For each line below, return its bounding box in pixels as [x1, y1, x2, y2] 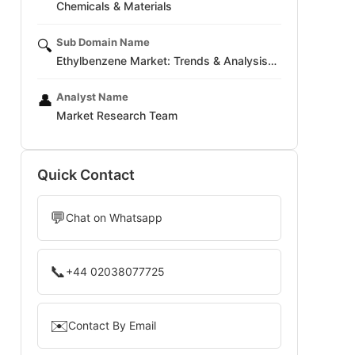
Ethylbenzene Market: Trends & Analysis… [56, 54, 277, 67]
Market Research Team [56, 109, 177, 122]
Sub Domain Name [56, 36, 150, 48]
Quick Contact [37, 166, 135, 183]
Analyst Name [56, 90, 128, 103]
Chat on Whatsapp [66, 211, 162, 224]
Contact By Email [68, 319, 156, 332]
